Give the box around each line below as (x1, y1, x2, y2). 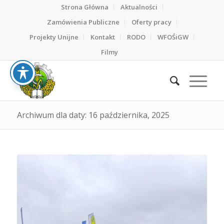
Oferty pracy (131, 17, 171, 26)
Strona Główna (60, 2, 108, 11)
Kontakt (90, 32, 115, 41)
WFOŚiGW (157, 32, 189, 41)
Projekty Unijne (29, 32, 79, 41)
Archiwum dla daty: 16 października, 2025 (16, 109, 169, 120)
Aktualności (120, 2, 157, 11)
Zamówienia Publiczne (46, 17, 119, 26)
